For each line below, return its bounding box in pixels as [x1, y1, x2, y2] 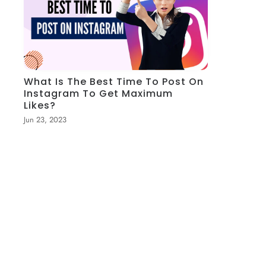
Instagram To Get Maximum [24, 87, 173, 100]
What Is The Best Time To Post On [24, 75, 204, 88]
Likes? [24, 99, 56, 112]
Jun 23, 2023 [24, 114, 67, 125]
